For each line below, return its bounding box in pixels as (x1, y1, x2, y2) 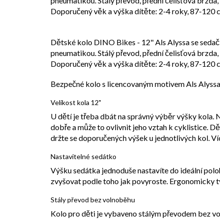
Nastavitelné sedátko (51, 152, 116, 161)
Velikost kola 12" (51, 98, 101, 107)
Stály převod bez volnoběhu (51, 195, 135, 204)
